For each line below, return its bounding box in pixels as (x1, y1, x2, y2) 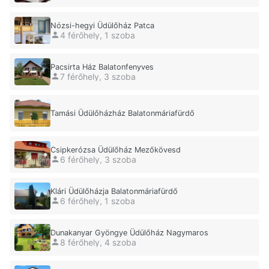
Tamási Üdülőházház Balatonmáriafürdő (50, 109, 195, 118)
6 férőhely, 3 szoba (60, 154, 136, 165)
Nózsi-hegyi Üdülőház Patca (50, 21, 154, 31)
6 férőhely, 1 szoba (60, 195, 135, 206)
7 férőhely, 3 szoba (60, 71, 136, 82)
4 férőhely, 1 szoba (60, 29, 135, 40)
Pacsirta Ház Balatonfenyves (50, 62, 154, 72)
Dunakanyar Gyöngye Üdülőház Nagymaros (50, 228, 208, 238)
